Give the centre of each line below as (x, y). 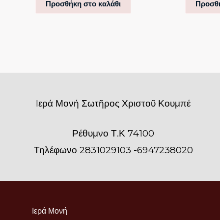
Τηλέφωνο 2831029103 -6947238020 (113, 150)
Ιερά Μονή (50, 211)
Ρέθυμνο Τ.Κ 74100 (113, 133)
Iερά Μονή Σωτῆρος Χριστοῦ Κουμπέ (113, 104)
